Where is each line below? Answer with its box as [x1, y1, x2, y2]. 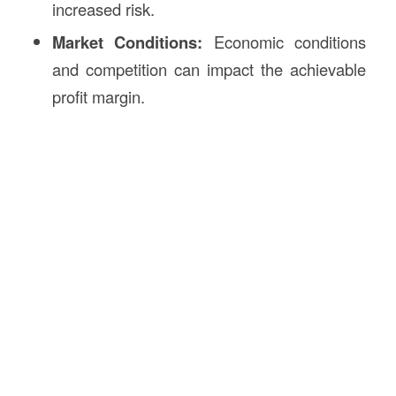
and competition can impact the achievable [51, 57, 367, 81]
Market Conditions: [51, 30, 203, 55]
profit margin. [51, 85, 145, 109]
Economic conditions [202, 30, 367, 54]
